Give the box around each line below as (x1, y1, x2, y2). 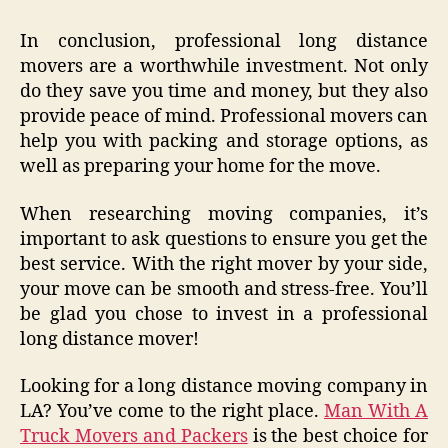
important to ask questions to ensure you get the (20, 227, 428, 251)
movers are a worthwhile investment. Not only (20, 55, 428, 79)
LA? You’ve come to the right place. (20, 400, 324, 424)
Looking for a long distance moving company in (20, 375, 428, 399)
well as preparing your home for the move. (20, 155, 381, 179)
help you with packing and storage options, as (20, 130, 428, 154)
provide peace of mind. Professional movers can (20, 105, 428, 129)
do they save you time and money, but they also (20, 80, 428, 104)
